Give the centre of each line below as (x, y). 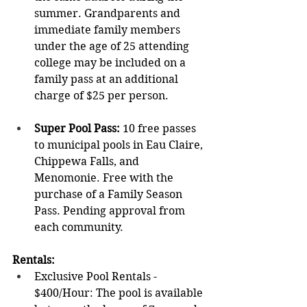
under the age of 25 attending (113, 47)
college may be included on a (111, 63)
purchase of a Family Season (110, 195)
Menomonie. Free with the (105, 178)
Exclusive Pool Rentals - (97, 277)
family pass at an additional (108, 79)
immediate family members (109, 30)
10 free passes (161, 129)
